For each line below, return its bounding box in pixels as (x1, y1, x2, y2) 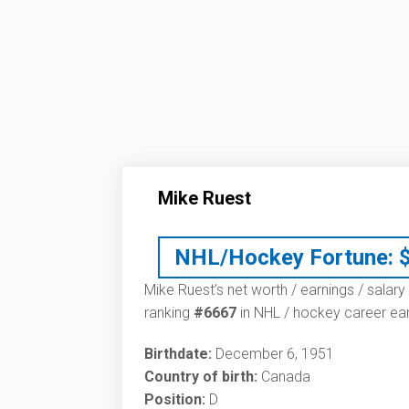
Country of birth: (144, 368, 257, 385)
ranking (144, 304, 194, 321)
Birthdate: (144, 345, 212, 362)
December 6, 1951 (212, 345, 334, 362)
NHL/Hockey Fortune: (174, 245, 393, 270)
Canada (257, 368, 310, 385)
